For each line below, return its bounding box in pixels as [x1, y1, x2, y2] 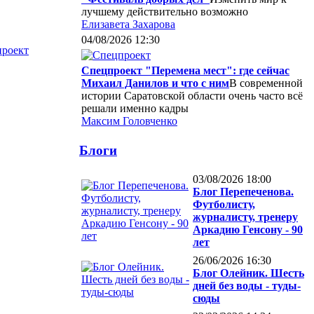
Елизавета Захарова [81, 18, 175, 30]
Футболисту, [193, 198, 255, 211]
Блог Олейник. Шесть [193, 267, 304, 280]
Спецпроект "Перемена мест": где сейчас [81, 64, 289, 76]
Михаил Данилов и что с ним [81, 76, 229, 89]
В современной [229, 76, 303, 89]
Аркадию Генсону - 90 [193, 224, 303, 236]
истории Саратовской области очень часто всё [81, 89, 303, 102]
